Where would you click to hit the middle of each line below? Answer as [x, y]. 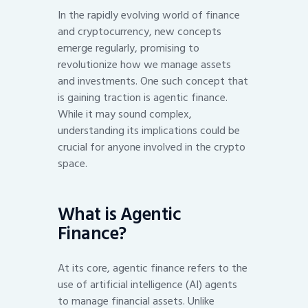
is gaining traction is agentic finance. [143, 98]
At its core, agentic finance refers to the [153, 268]
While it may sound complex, [125, 114]
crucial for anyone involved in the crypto [152, 147]
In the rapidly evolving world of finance [149, 15]
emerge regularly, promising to [129, 48]
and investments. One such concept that [153, 81]
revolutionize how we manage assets [144, 65]
